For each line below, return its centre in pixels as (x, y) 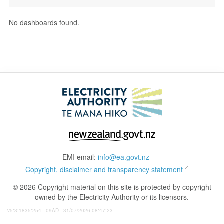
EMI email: (80, 157)
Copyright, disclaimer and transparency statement (104, 169)
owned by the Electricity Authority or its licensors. (112, 197)
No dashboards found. (44, 22)
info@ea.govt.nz (123, 157)
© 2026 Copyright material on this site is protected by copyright (112, 187)
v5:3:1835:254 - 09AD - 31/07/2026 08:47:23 (60, 210)
